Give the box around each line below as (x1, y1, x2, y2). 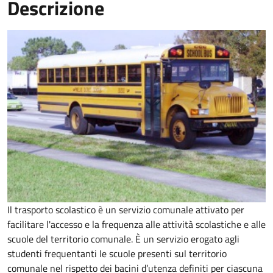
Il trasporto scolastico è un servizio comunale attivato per (7, 202, 244, 217)
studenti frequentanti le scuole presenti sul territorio (7, 246, 227, 261)
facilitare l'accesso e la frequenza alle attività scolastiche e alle (7, 216, 266, 232)
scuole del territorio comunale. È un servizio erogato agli (7, 231, 239, 246)
